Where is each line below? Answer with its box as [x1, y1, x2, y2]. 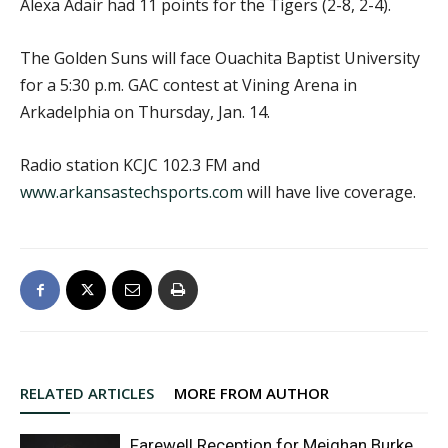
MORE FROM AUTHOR [174, 383, 329, 403]
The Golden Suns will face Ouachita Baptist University [20, 47, 420, 69]
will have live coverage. [243, 181, 416, 203]
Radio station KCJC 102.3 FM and [20, 154, 260, 176]
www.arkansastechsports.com [20, 181, 243, 203]
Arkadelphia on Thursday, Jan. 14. [20, 101, 270, 123]
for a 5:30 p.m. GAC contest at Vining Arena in [20, 74, 357, 96]
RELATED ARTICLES [20, 383, 154, 403]
